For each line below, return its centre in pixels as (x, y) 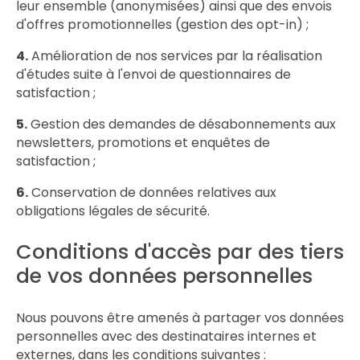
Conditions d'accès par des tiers (180, 252)
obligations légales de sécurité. (113, 211)
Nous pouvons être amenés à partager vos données (180, 318)
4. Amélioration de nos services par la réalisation (22, 56)
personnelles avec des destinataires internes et (166, 336)
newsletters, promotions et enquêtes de (143, 143)
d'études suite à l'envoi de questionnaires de (153, 74)
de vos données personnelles (164, 276)
